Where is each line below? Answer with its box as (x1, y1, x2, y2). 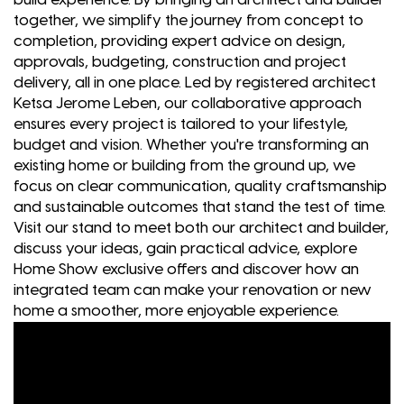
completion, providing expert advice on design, (14, 32, 345, 50)
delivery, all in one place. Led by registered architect (14, 74, 376, 91)
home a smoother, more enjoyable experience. (14, 302, 339, 319)
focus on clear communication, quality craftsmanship (14, 178, 387, 195)
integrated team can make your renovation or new (14, 281, 372, 298)
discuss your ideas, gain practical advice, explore (14, 240, 357, 257)
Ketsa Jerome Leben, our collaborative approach (14, 95, 362, 112)
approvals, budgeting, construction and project (14, 53, 346, 70)
